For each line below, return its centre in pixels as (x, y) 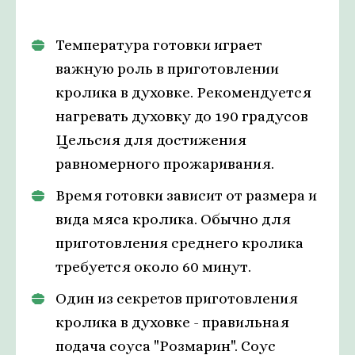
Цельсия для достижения (151, 140)
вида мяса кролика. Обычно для (173, 219)
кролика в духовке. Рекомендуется (183, 93)
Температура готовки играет (159, 45)
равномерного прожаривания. (165, 164)
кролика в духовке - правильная (172, 323)
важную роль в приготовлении (167, 69)
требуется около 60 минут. (153, 267)
